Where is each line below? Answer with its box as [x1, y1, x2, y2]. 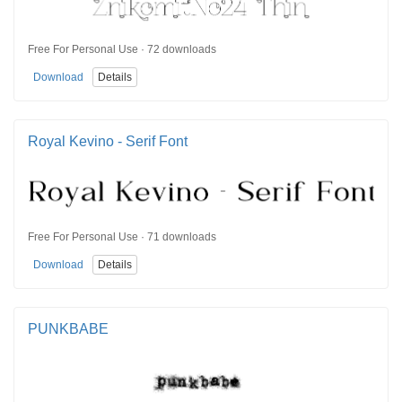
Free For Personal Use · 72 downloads [28, 43, 216, 57]
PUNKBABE [28, 320, 109, 336]
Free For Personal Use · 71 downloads [28, 231, 216, 244]
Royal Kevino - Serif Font [28, 133, 188, 149]
